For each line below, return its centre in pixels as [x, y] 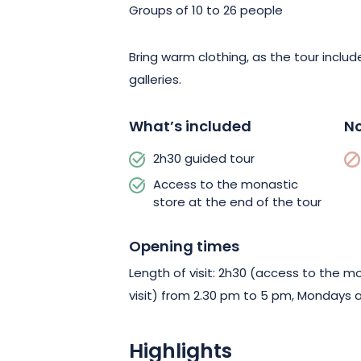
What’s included [190, 127]
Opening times [184, 247]
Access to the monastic [226, 185]
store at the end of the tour [237, 203]
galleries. [155, 81]
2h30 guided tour [204, 160]
